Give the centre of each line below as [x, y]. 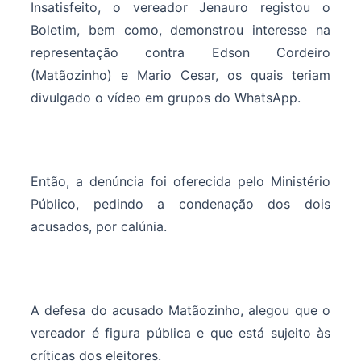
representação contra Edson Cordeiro [180, 53]
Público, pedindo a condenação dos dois [180, 204]
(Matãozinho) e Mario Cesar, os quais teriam [180, 75]
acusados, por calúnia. [99, 227]
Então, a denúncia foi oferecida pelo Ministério [180, 182]
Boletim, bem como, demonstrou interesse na [180, 30]
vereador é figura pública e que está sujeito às [180, 333]
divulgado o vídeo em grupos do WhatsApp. [166, 98]
